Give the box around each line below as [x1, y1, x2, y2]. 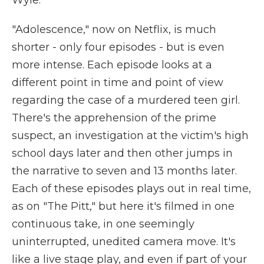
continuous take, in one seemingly [12, 217, 194, 230]
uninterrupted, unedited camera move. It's [12, 235, 236, 248]
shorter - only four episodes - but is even [12, 41, 225, 54]
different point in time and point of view [12, 76, 223, 89]
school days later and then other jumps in [12, 147, 233, 160]
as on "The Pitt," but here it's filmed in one [12, 200, 235, 213]
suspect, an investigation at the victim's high [12, 129, 249, 142]
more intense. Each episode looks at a [12, 58, 212, 71]
